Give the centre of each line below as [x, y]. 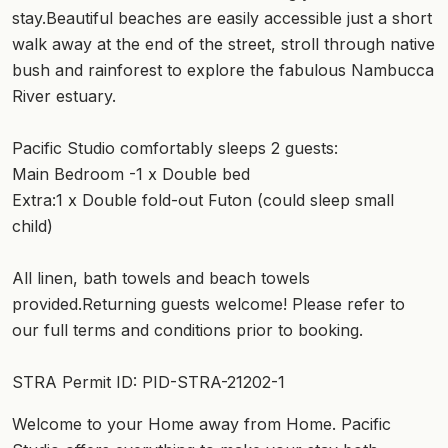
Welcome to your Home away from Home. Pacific [201, 423]
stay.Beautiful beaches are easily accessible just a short [222, 17]
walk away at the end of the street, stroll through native [223, 43]
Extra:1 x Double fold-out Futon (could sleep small [203, 199]
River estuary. [64, 95]
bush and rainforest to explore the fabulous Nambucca [223, 69]
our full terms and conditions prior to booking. [187, 329]
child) [32, 225]
